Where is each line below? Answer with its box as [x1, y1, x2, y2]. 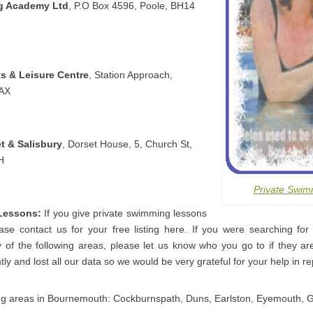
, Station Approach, [89, 69, 173, 80]
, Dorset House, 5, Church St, [62, 138, 192, 150]
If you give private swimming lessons [41, 208, 207, 219]
